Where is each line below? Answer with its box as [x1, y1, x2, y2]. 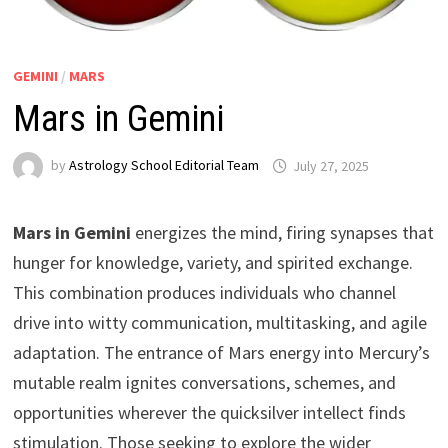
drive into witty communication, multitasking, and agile [12, 311, 427, 335]
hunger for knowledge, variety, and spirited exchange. [12, 251, 413, 275]
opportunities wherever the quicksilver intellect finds [12, 401, 406, 425]
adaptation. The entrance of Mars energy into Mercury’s [12, 341, 430, 365]
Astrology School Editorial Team [68, 156, 259, 175]
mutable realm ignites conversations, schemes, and [12, 371, 396, 395]
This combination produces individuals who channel [12, 281, 396, 305]
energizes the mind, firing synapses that [130, 221, 434, 245]
